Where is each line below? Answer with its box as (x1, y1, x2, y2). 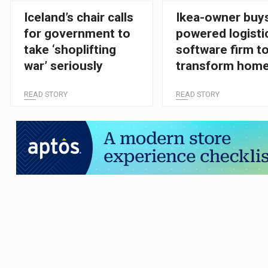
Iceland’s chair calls (23, 10, 133, 25)
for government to (23, 26, 130, 41)
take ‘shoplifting (23, 42, 116, 57)
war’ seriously (23, 59, 103, 74)
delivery (176, 75, 222, 90)
